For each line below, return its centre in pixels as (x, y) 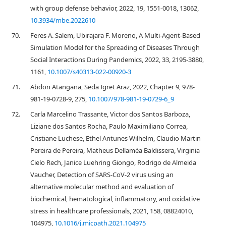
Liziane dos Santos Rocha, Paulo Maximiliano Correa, (109, 126)
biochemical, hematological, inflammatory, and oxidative (115, 199)
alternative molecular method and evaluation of (102, 187)
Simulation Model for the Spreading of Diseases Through (115, 47)
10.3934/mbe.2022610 (63, 20)
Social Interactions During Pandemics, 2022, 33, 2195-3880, (117, 60)
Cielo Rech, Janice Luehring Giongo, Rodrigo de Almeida (113, 162)
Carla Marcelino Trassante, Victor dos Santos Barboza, (110, 114)
